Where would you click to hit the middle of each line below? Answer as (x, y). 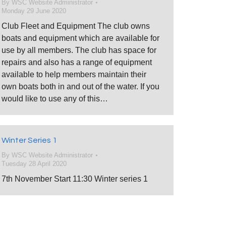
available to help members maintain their (74, 74)
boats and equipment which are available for (80, 38)
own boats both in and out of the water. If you (80, 87)
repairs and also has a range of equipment (77, 62)
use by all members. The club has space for (79, 50)
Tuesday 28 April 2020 (34, 164)
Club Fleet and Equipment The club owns (76, 26)
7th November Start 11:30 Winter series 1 (75, 179)
